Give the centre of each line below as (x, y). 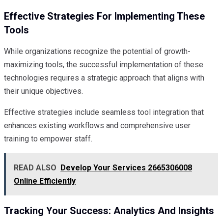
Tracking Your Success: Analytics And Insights (109, 210)
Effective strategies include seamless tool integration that (104, 112)
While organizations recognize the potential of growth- (97, 52)
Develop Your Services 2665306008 (126, 168)
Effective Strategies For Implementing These (104, 16)
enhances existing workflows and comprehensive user (97, 126)
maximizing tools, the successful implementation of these (104, 65)
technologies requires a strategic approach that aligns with (104, 78)
